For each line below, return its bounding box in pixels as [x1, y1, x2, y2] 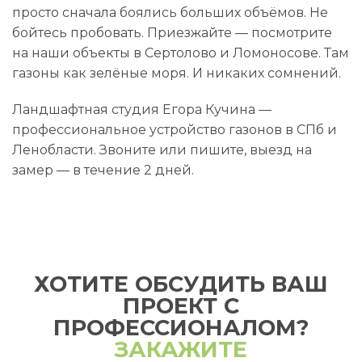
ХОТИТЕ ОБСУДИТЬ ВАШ [34, 271, 328, 297]
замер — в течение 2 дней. [12, 162, 194, 178]
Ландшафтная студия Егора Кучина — [12, 102, 271, 117]
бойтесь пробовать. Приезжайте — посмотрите [12, 25, 332, 40]
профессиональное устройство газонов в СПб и [12, 122, 337, 137]
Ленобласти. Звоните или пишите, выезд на [12, 142, 312, 158]
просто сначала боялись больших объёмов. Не [12, 5, 328, 20]
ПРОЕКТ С [123, 293, 239, 319]
